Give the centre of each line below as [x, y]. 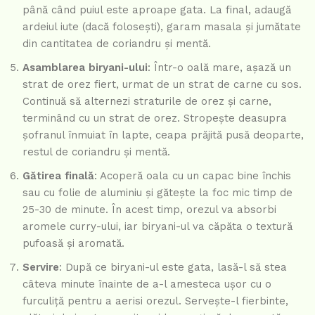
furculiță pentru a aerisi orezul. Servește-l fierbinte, [155, 301]
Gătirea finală [58, 176]
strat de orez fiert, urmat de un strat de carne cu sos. [162, 85]
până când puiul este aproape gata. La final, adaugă [157, 10]
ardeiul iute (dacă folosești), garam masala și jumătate [162, 27]
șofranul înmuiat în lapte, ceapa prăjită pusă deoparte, [163, 135]
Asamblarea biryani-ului [85, 68]
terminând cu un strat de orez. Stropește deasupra [155, 118]
